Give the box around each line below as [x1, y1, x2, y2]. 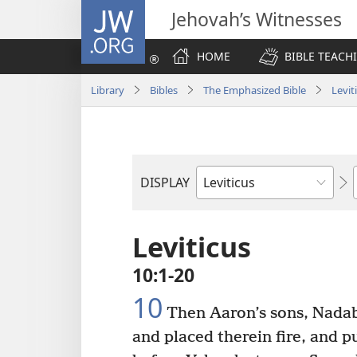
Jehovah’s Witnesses [171, 6, 342, 32]
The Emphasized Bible [203, 82, 306, 97]
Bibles [150, 82, 178, 97]
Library [91, 82, 124, 97]
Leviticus [132, 229, 251, 265]
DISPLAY [140, 174, 190, 191]
